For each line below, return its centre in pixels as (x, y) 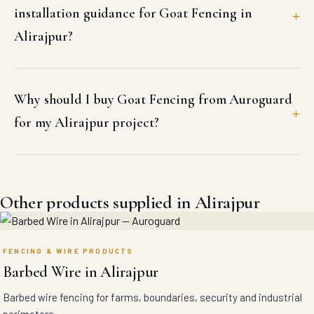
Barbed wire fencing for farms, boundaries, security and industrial (152, 297)
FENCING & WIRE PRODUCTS (68, 251)
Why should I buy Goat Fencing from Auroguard (153, 100)
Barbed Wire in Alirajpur (81, 272)
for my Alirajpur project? (87, 123)
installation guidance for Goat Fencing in (133, 13)
